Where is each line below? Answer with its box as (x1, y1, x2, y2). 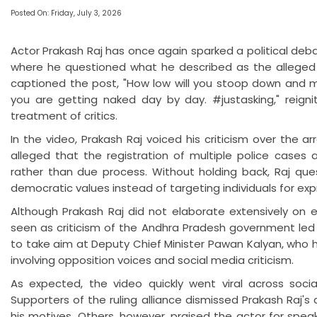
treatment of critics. (11, 108, 117, 124)
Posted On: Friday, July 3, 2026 (11, 8, 122, 19)
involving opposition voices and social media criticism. (11, 253, 294, 268)
